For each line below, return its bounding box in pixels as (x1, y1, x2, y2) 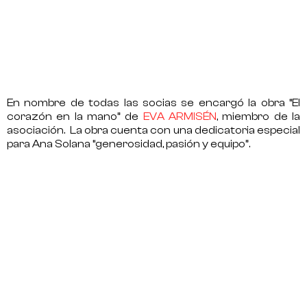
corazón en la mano (7, 110, 117, 123)
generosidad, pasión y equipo (95, 137, 245, 150)
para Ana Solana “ (7, 137, 95, 150)
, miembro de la (217, 110, 301, 123)
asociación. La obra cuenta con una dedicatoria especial (7, 123, 300, 136)
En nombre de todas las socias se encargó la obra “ (7, 96, 292, 109)
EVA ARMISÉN (143, 110, 217, 123)
